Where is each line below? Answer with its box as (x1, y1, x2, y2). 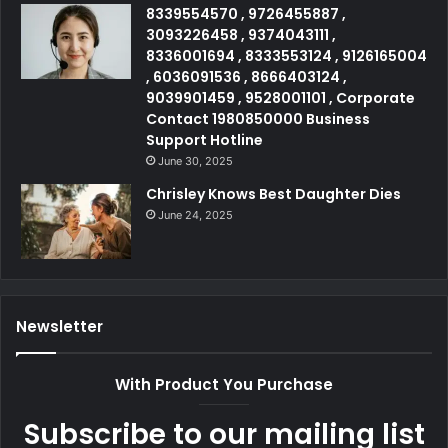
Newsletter (16, 316, 103, 338)
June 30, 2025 (158, 154, 233, 169)
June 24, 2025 (158, 208, 233, 223)
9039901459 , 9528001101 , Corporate (146, 88, 415, 109)
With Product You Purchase (115, 374, 333, 396)
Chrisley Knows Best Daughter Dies (146, 184, 401, 205)
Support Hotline (146, 130, 263, 151)
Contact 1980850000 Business (146, 109, 370, 130)
